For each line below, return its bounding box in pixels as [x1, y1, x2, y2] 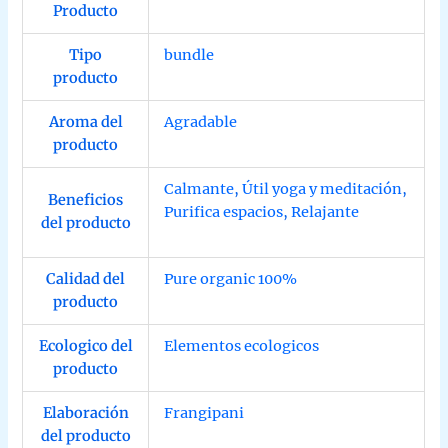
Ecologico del [38, 337, 133, 356]
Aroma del [48, 113, 123, 132]
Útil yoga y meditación [242, 180, 403, 199]
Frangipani [164, 404, 245, 423]
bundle [164, 46, 215, 65]
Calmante [164, 180, 235, 199]
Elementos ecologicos [164, 337, 320, 356]
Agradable [164, 113, 238, 132]
